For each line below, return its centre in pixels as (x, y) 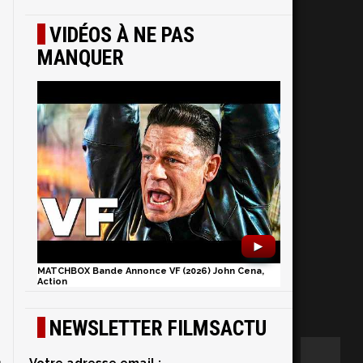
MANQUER (81, 58)
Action (52, 282)
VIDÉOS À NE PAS (122, 35)
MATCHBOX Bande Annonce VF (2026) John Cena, (151, 271)
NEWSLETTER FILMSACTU (158, 328)
